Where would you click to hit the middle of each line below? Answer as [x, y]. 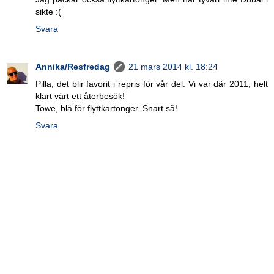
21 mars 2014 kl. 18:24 [173, 66]
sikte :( [48, 11]
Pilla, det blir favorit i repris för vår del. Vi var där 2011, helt [152, 83]
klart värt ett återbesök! [80, 96]
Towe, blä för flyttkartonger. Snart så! [106, 108]
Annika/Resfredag [73, 66]
